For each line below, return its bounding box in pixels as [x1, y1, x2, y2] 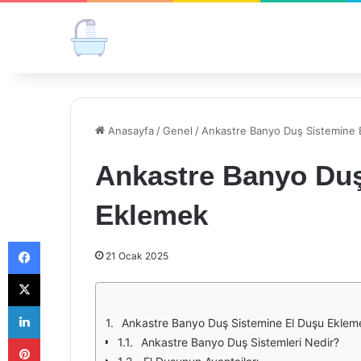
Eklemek [95, 199, 208, 230]
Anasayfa [105, 124, 154, 137]
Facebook [39, 234, 89, 247]
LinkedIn [39, 299, 81, 312]
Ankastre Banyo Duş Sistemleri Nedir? [141, 335, 339, 349]
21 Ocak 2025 [106, 250, 168, 262]
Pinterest [39, 331, 85, 344]
